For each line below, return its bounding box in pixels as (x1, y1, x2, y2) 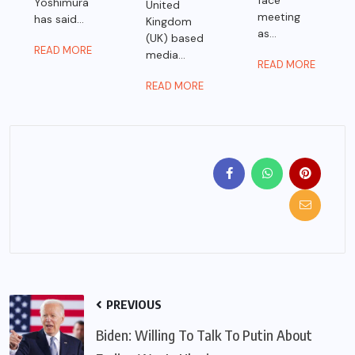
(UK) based (146, 31, 204, 46)
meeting (258, 10, 301, 25)
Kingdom (146, 14, 193, 29)
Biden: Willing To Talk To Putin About (96, 326, 312, 345)
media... (146, 48, 186, 63)
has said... (33, 12, 84, 27)
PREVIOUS (104, 297, 162, 312)
